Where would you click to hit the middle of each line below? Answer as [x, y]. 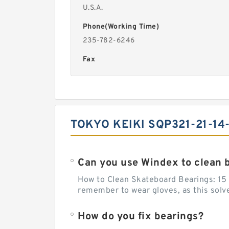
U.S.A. [93, 8]
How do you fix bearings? [141, 217]
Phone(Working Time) [121, 27]
